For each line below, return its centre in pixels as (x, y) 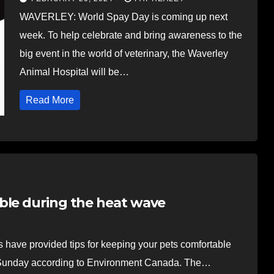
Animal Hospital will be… (74, 72)
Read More (50, 100)
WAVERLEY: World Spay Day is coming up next (123, 17)
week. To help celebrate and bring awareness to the (131, 35)
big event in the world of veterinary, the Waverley (124, 53)
